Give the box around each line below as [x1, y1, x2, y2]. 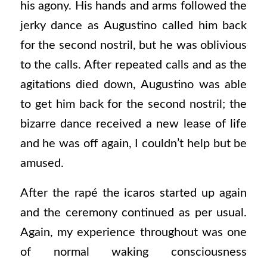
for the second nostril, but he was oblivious [20, 39, 247, 52]
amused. [20, 157, 64, 170]
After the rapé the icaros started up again [20, 187, 247, 199]
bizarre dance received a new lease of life [20, 118, 247, 131]
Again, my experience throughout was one [20, 226, 247, 238]
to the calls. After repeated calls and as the [20, 59, 247, 72]
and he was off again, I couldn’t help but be [20, 138, 247, 150]
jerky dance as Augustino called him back [20, 20, 247, 32]
